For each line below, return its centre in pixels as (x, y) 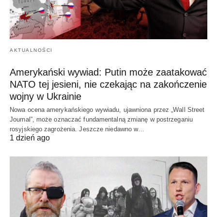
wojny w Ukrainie (46, 97)
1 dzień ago (30, 138)
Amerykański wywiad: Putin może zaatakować (108, 72)
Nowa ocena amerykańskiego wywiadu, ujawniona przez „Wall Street (107, 110)
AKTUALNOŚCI (31, 50)
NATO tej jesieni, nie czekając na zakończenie (108, 85)
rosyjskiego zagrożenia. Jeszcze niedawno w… (77, 129)
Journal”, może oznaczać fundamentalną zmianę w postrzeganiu (101, 120)
